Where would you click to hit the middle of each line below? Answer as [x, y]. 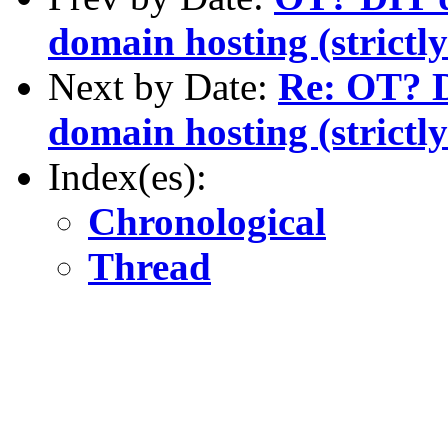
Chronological [207, 221]
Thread [149, 266]
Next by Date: [163, 86]
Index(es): [127, 176]
